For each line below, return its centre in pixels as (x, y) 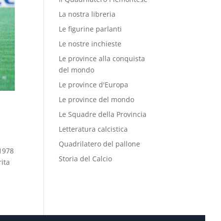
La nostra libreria (87, 14)
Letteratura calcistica (93, 129)
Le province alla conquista (102, 58)
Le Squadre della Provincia (103, 114)
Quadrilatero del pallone (100, 144)
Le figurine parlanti (91, 29)
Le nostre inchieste (90, 44)
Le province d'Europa (94, 85)
